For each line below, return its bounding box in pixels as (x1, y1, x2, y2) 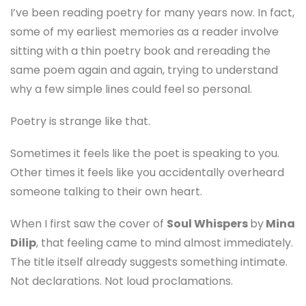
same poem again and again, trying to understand (10, 61, 278, 78)
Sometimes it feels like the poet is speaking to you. (10, 145, 279, 161)
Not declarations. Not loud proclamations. (10, 273, 233, 290)
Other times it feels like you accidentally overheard (10, 164, 284, 180)
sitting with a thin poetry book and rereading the (10, 42, 270, 59)
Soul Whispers (167, 216, 250, 232)
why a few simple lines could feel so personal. (10, 81, 252, 97)
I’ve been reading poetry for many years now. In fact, (10, 4, 294, 20)
